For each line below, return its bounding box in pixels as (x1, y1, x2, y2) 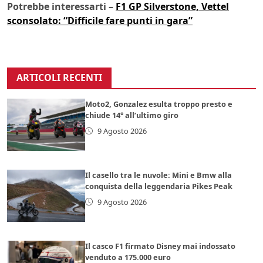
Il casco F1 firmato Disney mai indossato (85, 240, 236, 251)
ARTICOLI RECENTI (16, 70, 102, 84)
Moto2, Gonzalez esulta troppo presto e (85, 98, 233, 109)
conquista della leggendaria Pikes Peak (85, 180, 233, 191)
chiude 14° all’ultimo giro (85, 109, 179, 120)
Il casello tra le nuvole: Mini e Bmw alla (85, 169, 232, 180)
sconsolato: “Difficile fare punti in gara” (7, 14, 193, 27)
